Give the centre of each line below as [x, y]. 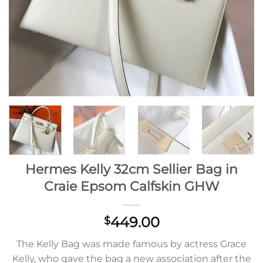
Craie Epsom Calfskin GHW [131, 186]
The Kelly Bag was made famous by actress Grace [131, 244]
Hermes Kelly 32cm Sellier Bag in [131, 169]
